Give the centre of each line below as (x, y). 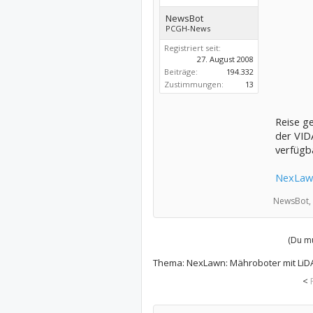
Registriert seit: (192, 48)
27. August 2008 (225, 59)
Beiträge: (181, 72)
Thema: (169, 263)
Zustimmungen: (194, 84)
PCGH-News (188, 28)
